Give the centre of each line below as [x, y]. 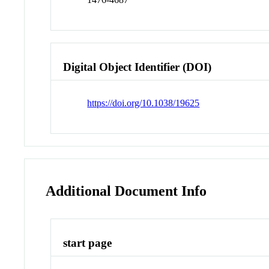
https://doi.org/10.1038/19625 [144, 103]
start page [88, 243]
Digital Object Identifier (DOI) [138, 67]
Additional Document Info [126, 191]
